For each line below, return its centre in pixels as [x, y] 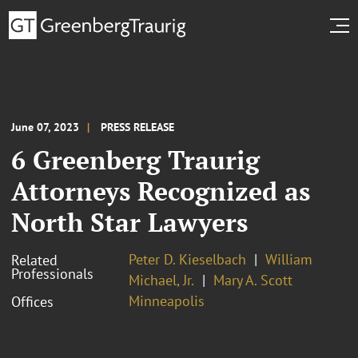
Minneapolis [167, 300]
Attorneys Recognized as [161, 191]
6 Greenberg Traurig [135, 159]
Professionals [52, 273]
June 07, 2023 [45, 127]
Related [34, 260]
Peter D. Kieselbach [187, 259]
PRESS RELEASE [137, 127]
